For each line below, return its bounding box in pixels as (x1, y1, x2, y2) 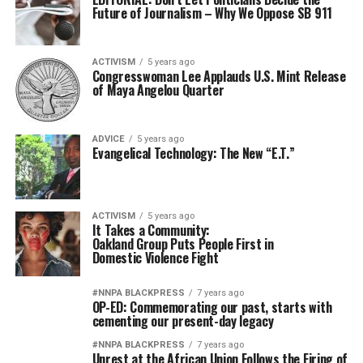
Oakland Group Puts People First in (92, 234, 274, 254)
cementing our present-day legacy (92, 311, 274, 331)
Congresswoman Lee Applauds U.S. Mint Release (92, 66, 346, 86)
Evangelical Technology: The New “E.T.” (92, 143, 295, 163)
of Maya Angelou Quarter (92, 80, 224, 100)
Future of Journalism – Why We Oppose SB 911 (92, 3, 332, 23)
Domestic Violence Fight (92, 248, 219, 267)
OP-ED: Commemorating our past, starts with (92, 297, 332, 317)
